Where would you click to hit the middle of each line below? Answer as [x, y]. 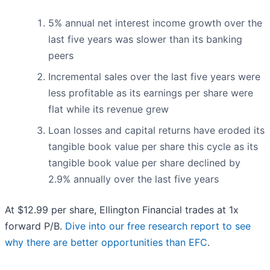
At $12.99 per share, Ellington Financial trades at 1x [122, 210]
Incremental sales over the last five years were [154, 77]
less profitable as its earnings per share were [151, 93]
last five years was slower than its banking [145, 39]
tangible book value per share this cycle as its [153, 147]
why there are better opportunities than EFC [106, 243]
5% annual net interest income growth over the [155, 23]
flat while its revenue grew [108, 109]
